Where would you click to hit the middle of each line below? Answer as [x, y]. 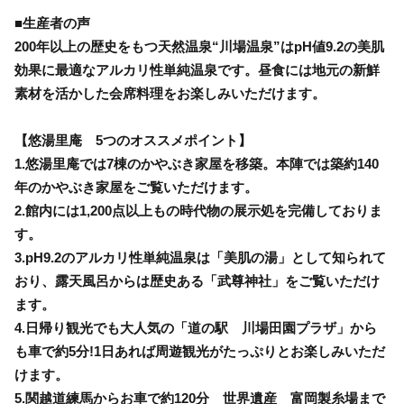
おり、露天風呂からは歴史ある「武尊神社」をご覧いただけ [197, 280]
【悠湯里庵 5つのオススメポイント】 [133, 140]
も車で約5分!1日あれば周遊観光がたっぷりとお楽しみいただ [200, 351]
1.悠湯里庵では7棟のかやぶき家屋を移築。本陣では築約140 [197, 163]
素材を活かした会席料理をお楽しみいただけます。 [170, 93]
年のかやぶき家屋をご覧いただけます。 [136, 187]
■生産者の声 [52, 23]
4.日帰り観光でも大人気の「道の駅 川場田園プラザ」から [196, 327]
